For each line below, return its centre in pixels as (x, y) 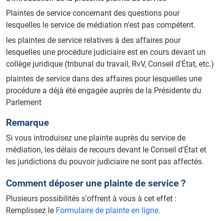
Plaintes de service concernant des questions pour (93, 13)
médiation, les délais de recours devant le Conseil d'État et (106, 149)
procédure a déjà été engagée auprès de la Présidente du (104, 91)
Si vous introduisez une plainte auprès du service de (96, 138)
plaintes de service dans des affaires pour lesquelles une (104, 79)
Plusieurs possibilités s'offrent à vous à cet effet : (91, 198)
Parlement (24, 103)
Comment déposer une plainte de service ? (96, 183)
